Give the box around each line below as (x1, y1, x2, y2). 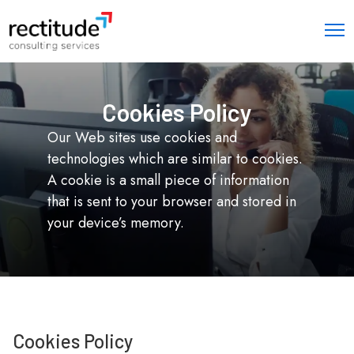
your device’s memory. (47, 212, 184, 233)
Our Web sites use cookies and (47, 126, 237, 148)
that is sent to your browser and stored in (47, 190, 296, 212)
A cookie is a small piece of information (47, 169, 289, 190)
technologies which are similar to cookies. (47, 148, 303, 169)
